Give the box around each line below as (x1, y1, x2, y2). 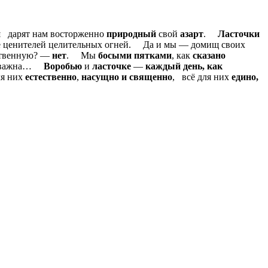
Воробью (39, 61, 82, 72)
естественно (25, 72, 77, 83)
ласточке (92, 61, 131, 72)
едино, (229, 72, 258, 83)
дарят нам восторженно (3, 29, 104, 39)
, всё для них (172, 72, 229, 83)
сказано (193, 50, 226, 61)
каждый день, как (143, 61, 223, 72)
